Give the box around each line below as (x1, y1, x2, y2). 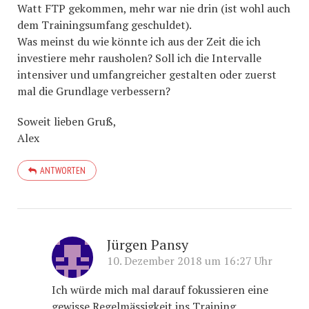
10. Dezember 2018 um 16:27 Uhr (107, 253, 272, 268)
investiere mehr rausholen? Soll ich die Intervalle (17, 50, 261, 66)
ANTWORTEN (40, 164, 86, 177)
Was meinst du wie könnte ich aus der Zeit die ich (17, 34, 261, 49)
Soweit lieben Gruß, (17, 114, 117, 129)
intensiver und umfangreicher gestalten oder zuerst (17, 67, 277, 82)
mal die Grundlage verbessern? (17, 83, 170, 99)
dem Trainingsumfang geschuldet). (17, 17, 192, 32)
